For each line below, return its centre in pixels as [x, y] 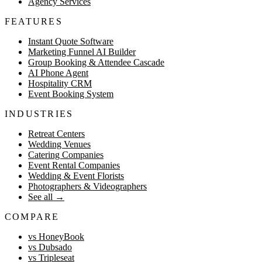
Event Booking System [71, 94]
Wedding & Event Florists [76, 175]
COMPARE [32, 216]
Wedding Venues [59, 144]
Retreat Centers [56, 133]
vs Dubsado [50, 247]
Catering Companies [66, 154]
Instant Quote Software [71, 41]
